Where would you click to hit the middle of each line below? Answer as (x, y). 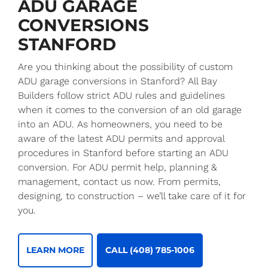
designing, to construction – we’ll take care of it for (132, 196)
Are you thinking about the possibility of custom (125, 66)
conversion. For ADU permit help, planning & (118, 167)
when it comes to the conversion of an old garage (130, 109)
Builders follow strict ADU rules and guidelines (121, 95)
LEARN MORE (55, 250)
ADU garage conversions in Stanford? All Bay (118, 81)
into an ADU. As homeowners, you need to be (120, 124)
